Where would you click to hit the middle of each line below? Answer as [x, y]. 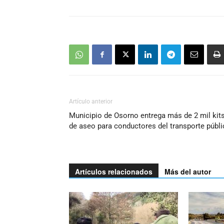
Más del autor [188, 171]
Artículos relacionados [114, 171]
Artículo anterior [91, 101]
